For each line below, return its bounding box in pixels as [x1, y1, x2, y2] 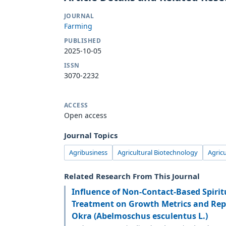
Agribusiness [69, 147, 107, 157]
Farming [64, 21, 92, 31]
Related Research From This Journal [64, 171, 200, 181]
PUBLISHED [64, 36, 101, 45]
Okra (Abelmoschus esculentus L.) [72, 210, 208, 221]
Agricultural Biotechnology [118, 147, 198, 157]
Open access [64, 110, 107, 120]
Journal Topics [64, 130, 118, 140]
